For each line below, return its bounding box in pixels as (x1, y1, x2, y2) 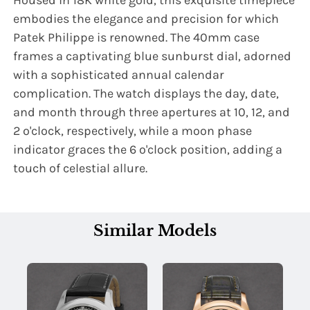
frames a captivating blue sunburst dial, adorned (13, 48, 292, 64)
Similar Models (93, 221, 217, 241)
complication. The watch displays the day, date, (13, 86, 280, 102)
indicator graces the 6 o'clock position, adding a (13, 142, 283, 158)
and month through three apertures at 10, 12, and (13, 104, 291, 120)
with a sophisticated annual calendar (13, 67, 225, 83)
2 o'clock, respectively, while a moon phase (13, 123, 253, 139)
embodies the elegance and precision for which (13, 11, 280, 27)
